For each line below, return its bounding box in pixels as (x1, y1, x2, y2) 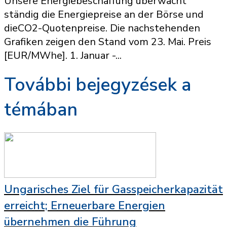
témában (4, 97, 78, 122)
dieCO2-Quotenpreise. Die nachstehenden (4, 21, 200, 35)
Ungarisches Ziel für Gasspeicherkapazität (4, 182, 223, 197)
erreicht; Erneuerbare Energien (4, 198, 165, 213)
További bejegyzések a (4, 72, 191, 97)
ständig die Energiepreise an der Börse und (4, 8, 204, 21)
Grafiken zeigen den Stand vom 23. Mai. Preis (4, 35, 211, 49)
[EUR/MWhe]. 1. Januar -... (4, 49, 122, 62)
